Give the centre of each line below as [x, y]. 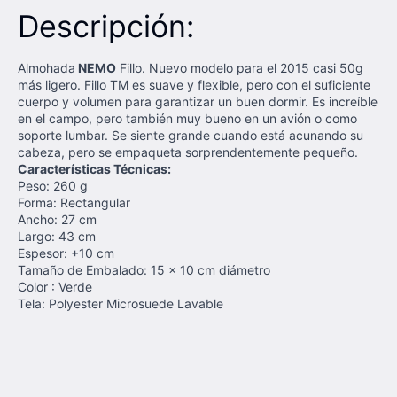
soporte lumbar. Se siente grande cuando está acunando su [191, 135]
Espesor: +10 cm [66, 253]
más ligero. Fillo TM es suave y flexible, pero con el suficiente [194, 85]
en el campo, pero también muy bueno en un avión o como [187, 118]
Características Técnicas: [94, 169]
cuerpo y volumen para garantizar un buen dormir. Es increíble [198, 101]
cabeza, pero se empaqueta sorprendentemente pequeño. [190, 152]
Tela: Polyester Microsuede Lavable [122, 304]
